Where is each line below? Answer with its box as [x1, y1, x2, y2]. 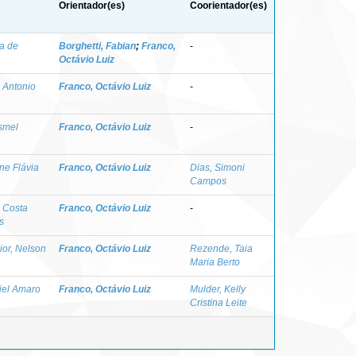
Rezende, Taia [190, 242, 253, 254]
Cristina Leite [190, 296, 247, 308]
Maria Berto [190, 256, 240, 268]
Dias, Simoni [190, 161, 245, 173]
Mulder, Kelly [190, 283, 246, 295]
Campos [190, 175, 226, 187]
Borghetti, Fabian [59, 40, 136, 52]
